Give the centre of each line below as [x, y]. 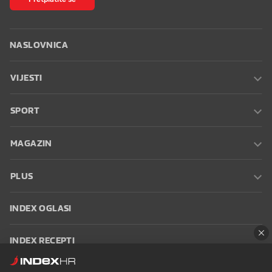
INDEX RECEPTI [42, 240]
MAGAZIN [31, 143]
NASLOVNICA [39, 45]
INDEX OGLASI [41, 208]
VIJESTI [26, 78]
